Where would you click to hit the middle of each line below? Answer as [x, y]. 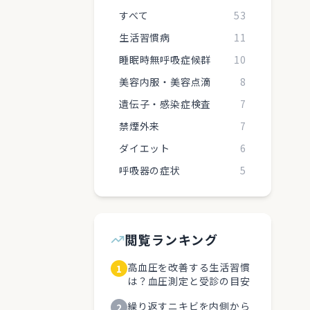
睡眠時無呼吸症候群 [165, 60]
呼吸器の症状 [150, 170]
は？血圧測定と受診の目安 [189, 281]
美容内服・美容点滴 [165, 82]
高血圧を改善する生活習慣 [189, 267]
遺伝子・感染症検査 [165, 104]
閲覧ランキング [172, 239]
